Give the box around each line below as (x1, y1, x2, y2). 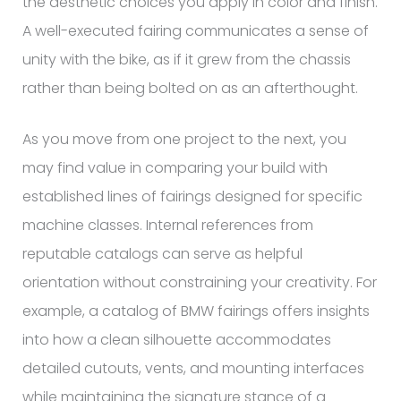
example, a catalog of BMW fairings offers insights (21, 301, 370, 322)
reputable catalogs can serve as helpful (21, 243, 303, 265)
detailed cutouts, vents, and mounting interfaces (21, 358, 364, 380)
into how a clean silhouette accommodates (21, 329, 331, 351)
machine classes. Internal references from (21, 215, 313, 236)
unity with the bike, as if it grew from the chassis (21, 48, 351, 70)
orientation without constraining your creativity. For (21, 272, 377, 294)
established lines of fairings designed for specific (21, 186, 363, 208)
